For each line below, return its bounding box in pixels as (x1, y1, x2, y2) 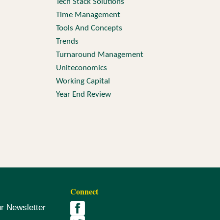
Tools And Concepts (55, 24, 122, 32)
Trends (55, 37, 79, 46)
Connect (70, 186, 99, 197)
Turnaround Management (55, 51, 143, 59)
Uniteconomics (55, 64, 107, 72)
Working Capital (55, 77, 110, 85)
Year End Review (55, 90, 111, 99)
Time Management (55, 11, 120, 19)
